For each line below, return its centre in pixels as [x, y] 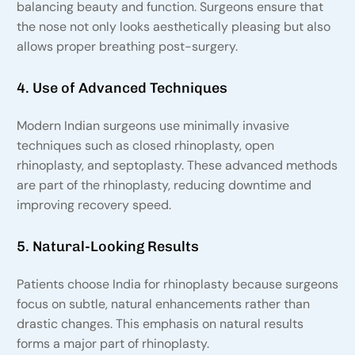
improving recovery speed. [94, 205]
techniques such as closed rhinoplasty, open [145, 146]
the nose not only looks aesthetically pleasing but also [173, 27]
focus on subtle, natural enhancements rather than [163, 304]
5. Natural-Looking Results [107, 247]
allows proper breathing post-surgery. [127, 47]
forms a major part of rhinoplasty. [113, 344]
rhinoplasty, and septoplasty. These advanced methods [177, 166]
